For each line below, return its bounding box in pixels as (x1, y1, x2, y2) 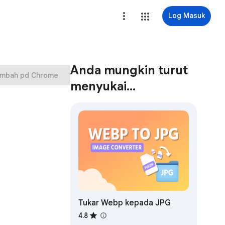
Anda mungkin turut (70, 63, 188, 78)
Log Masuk (168, 11, 205, 20)
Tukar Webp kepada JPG (78, 198, 171, 208)
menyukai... (70, 79, 136, 94)
